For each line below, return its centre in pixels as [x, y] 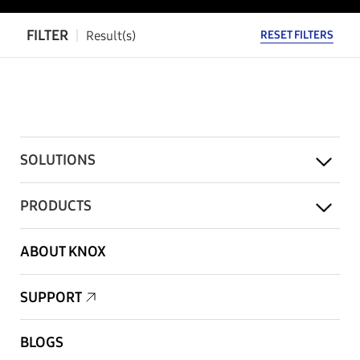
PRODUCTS [56, 206]
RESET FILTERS [297, 35]
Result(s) [111, 35]
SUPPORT [51, 297]
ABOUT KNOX [63, 252]
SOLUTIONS [58, 160]
